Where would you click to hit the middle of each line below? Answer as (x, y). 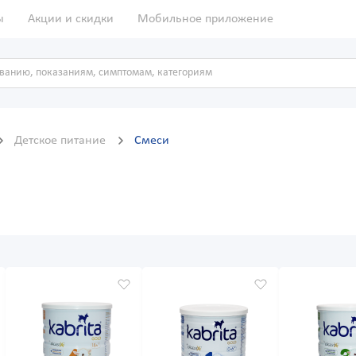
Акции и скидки (71, 19)
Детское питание (62, 141)
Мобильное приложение (205, 19)
